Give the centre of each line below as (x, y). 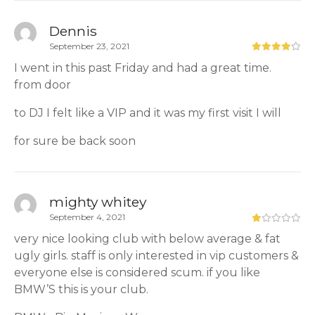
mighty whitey (98, 202)
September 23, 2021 (89, 46)
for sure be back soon (75, 141)
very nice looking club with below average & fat (147, 239)
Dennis (73, 31)
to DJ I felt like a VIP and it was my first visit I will (148, 112)
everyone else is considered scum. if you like (137, 273)
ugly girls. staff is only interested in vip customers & (156, 256)
